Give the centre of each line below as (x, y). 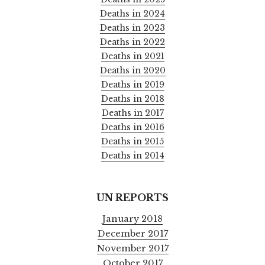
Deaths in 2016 (132, 127)
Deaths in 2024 (132, 14)
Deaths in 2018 (132, 99)
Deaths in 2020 (132, 71)
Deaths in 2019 (132, 85)
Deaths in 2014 (132, 156)
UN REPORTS (132, 198)
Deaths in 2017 (132, 113)
